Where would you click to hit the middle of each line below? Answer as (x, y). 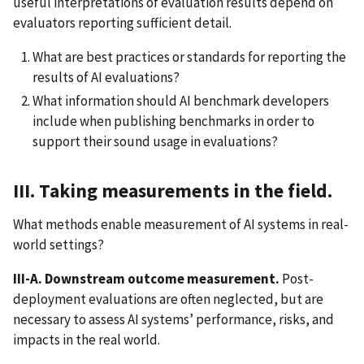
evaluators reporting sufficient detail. (122, 23)
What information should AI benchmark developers (181, 101)
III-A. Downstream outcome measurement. (147, 279)
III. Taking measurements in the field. (175, 191)
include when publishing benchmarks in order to (173, 121)
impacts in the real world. (87, 340)
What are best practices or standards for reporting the (189, 56)
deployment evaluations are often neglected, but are (168, 299)
